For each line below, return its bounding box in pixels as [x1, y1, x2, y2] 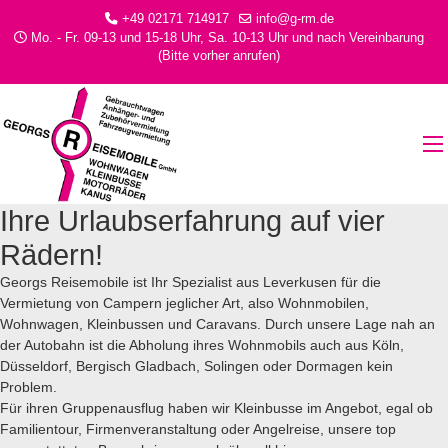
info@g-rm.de [255, 12, 334, 26]
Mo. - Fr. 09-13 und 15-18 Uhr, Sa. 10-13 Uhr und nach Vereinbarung [27, 31, 424, 45]
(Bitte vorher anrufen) [158, 49, 280, 63]
